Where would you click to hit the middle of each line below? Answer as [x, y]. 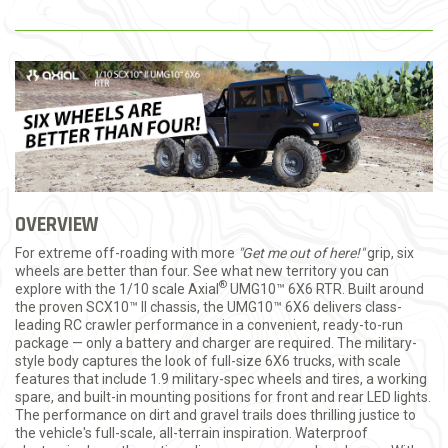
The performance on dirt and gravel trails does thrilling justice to [215, 414]
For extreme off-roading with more [126, 252]
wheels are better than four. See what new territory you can [202, 270]
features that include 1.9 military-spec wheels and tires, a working [221, 378]
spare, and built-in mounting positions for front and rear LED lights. [223, 396]
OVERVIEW [56, 224]
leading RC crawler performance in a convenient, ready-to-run [209, 324]
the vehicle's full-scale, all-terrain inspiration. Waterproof [191, 432]
